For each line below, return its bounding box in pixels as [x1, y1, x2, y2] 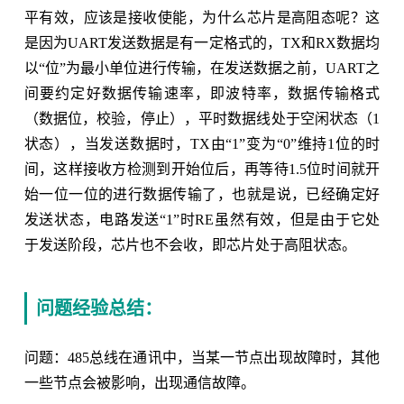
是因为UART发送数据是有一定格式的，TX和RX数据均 [23, 34, 381, 50]
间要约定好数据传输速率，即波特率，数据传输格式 [23, 85, 381, 101]
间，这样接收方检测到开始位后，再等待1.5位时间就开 [23, 161, 381, 177]
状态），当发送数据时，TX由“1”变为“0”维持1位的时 [23, 135, 381, 151]
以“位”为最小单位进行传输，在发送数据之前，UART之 [23, 60, 381, 76]
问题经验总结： [35, 298, 162, 318]
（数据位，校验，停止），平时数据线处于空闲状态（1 [23, 110, 381, 126]
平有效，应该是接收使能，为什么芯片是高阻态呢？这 [23, 9, 381, 25]
